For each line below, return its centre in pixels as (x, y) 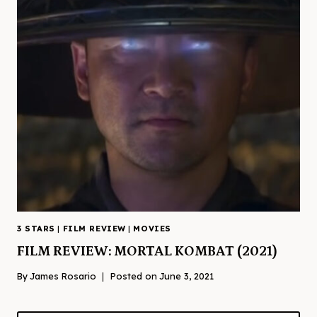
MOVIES (152, 229)
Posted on (134, 276)
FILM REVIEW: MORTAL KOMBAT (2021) (147, 252)
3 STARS (36, 229)
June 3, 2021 (187, 276)
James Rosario (63, 276)
